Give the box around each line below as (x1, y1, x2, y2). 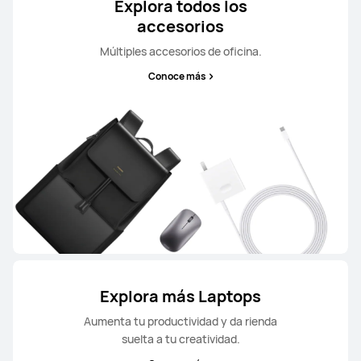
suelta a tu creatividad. (121, 331, 240, 346)
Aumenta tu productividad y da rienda (84, 313, 277, 329)
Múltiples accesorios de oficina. (99, 44, 262, 59)
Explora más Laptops (100, 285, 261, 307)
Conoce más (147, 69, 206, 83)
